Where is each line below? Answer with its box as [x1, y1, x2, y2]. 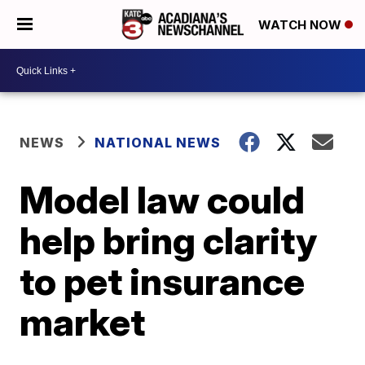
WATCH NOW [258, 17, 345, 33]
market [20, 299, 146, 345]
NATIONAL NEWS [95, 134, 222, 151]
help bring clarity [20, 218, 318, 263]
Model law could [20, 177, 306, 222]
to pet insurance [20, 258, 306, 304]
